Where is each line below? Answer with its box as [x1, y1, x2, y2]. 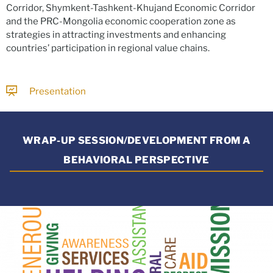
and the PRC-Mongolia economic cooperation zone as [6, 16, 236, 27]
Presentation [29, 85, 86, 97]
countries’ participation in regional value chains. [6, 43, 210, 54]
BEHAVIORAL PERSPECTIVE [63, 154, 210, 166]
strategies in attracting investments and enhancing [6, 29, 226, 41]
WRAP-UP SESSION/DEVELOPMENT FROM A [23, 135, 250, 147]
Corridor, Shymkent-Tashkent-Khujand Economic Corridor [6, 2, 255, 14]
